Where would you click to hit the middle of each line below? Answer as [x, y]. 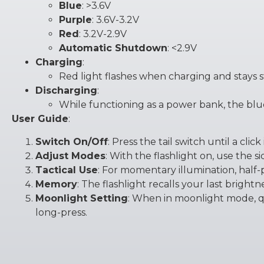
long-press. [61, 212]
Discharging [66, 91]
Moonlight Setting [82, 198]
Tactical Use [67, 170]
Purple [75, 20]
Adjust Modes [70, 156]
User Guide [40, 119]
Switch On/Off [72, 141]
